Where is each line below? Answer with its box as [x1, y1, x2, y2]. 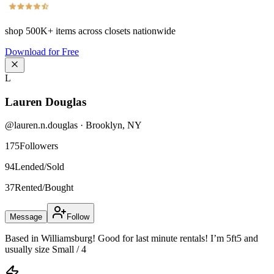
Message [10, 212, 42, 222]
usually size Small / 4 [5, 244, 86, 255]
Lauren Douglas [5, 95, 86, 108]
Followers [20, 141, 58, 152]
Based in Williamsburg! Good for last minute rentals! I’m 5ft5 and [5, 233, 258, 244]
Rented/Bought [15, 182, 73, 193]
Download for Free [5, 46, 79, 57]
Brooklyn [86, 120, 122, 131]
